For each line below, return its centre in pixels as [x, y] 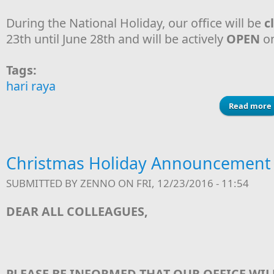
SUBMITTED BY [43, 183]
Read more [250, 106]
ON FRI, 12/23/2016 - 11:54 [182, 183]
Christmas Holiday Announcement [139, 163]
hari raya [31, 86]
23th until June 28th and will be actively [116, 39]
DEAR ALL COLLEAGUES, [77, 211]
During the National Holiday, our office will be [135, 23]
